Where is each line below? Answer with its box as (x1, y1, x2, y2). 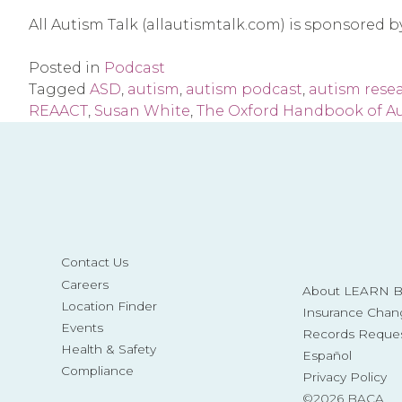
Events (60, 319, 103, 335)
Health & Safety (60, 341, 156, 356)
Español (301, 348, 352, 363)
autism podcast (186, 81, 302, 99)
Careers (60, 276, 109, 292)
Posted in (29, 59, 104, 77)
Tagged (29, 81, 90, 99)
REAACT (29, 102, 88, 120)
